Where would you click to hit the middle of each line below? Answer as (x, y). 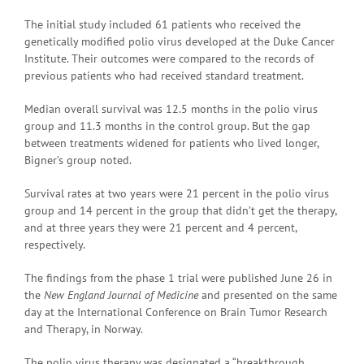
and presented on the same (268, 295)
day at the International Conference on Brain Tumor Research (176, 312)
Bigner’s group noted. (78, 160)
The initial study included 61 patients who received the (162, 24)
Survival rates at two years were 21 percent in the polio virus (177, 193)
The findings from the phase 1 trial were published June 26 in (178, 277)
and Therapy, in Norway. (84, 329)
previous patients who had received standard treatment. (164, 75)
